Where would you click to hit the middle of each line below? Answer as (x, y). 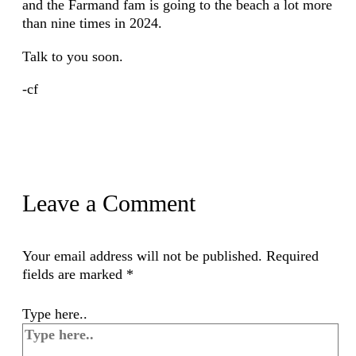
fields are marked (74, 274)
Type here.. (54, 314)
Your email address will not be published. (142, 255)
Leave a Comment (108, 203)
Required (292, 255)
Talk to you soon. (72, 56)
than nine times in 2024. (92, 23)
